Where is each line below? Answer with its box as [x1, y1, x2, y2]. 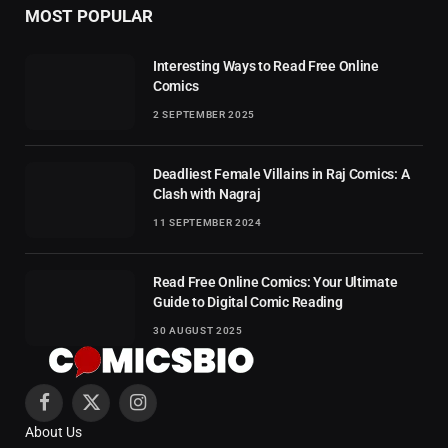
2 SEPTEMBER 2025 [153, 108, 256, 120]
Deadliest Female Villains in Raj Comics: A [153, 165, 410, 182]
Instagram [136, 403, 202, 420]
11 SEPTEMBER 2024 [153, 216, 262, 228]
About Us [25, 423, 82, 440]
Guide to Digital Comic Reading [153, 293, 343, 310]
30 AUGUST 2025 [153, 324, 243, 336]
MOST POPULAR [25, 5, 153, 26]
